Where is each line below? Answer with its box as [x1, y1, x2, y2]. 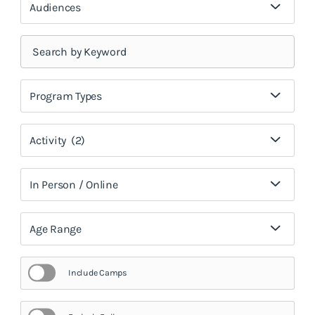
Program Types [30, 89, 102, 103]
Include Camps [68, 267, 127, 278]
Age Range [30, 221, 82, 236]
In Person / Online [30, 177, 118, 191]
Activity [30, 133, 67, 147]
